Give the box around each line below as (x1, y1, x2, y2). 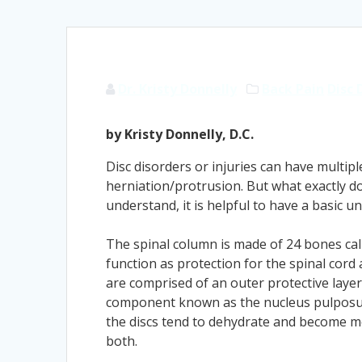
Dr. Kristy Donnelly (118, 79, 238, 98)
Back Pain (262, 79, 325, 98)
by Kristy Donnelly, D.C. (106, 124, 255, 143)
